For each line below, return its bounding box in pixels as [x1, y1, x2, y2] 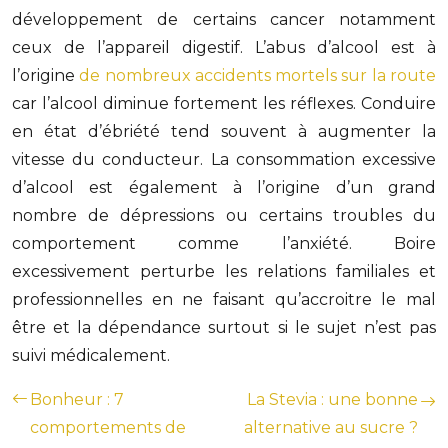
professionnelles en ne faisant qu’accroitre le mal [12, 290, 436, 309]
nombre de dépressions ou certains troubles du [12, 206, 436, 225]
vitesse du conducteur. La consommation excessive [12, 150, 436, 169]
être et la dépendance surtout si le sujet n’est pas [12, 318, 436, 337]
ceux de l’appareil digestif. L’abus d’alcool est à [12, 38, 436, 57]
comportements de [30, 418, 186, 437]
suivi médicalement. [12, 346, 170, 365]
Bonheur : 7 [30, 390, 124, 409]
